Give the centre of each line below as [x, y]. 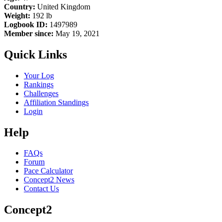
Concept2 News [49, 180]
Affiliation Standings [56, 102]
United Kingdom [63, 6]
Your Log [39, 75]
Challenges [41, 93]
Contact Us [41, 189]
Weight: [17, 15]
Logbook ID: [26, 24]
